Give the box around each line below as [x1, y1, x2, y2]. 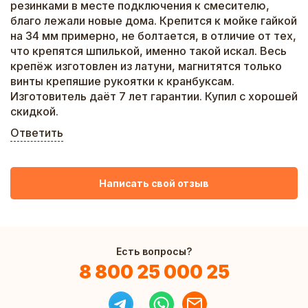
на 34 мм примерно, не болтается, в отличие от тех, [10, 29, 296, 43]
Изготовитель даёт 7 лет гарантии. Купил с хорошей [10, 89, 298, 103]
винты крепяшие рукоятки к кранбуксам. [10, 74, 234, 88]
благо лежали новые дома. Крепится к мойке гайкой [10, 14, 297, 27]
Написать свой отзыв [99, 177, 209, 189]
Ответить [10, 126, 63, 140]
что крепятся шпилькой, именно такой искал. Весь [10, 44, 287, 58]
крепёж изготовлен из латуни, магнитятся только [10, 59, 282, 73]
